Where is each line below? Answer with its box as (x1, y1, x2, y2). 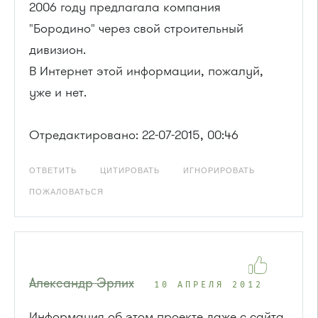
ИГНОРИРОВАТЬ (183, 165, 255, 175)
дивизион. (29, 40, 86, 58)
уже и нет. (29, 83, 87, 101)
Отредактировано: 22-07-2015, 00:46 (29, 126, 238, 143)
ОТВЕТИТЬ (29, 165, 77, 175)
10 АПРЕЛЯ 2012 (154, 280, 263, 290)
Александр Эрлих (29, 274, 134, 292)
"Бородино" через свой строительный (29, 19, 243, 37)
